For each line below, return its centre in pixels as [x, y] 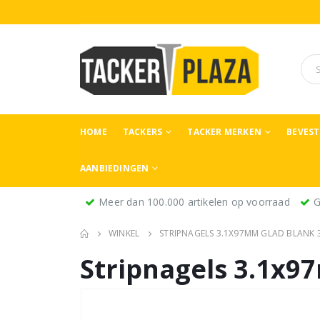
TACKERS [142, 131]
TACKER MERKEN [225, 131]
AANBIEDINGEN [115, 168]
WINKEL [124, 234]
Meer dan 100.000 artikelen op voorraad [194, 202]
